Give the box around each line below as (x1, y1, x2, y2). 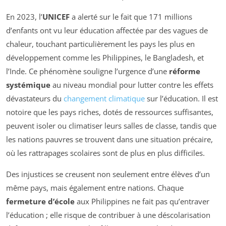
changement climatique (64, 93, 145, 103)
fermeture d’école (6, 196, 75, 206)
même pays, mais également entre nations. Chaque (6, 182, 184, 193)
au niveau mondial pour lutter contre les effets (50, 79, 213, 90)
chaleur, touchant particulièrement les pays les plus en (6, 38, 195, 49)
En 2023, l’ (6, 11, 42, 22)
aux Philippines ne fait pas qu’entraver (75, 196, 209, 206)
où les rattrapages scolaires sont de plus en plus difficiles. (6, 147, 205, 158)
